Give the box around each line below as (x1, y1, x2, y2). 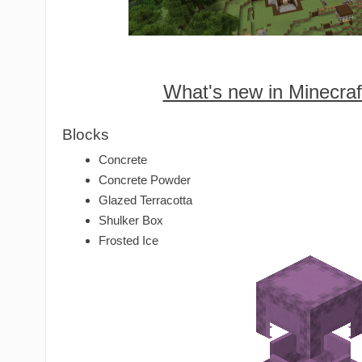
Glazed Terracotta (99, 193, 192, 208)
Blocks (62, 126, 109, 144)
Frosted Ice (99, 234, 158, 248)
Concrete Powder (99, 173, 191, 187)
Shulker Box (99, 213, 163, 228)
